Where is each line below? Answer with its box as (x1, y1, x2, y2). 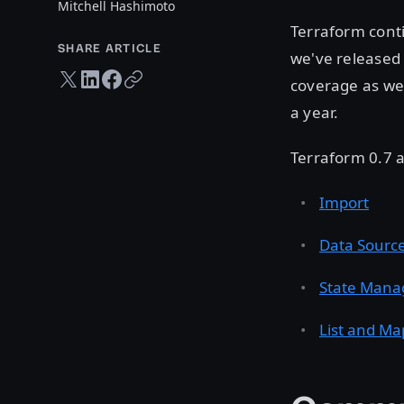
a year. (290, 102, 339, 124)
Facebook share (100, 68, 184, 82)
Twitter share (57, 68, 124, 82)
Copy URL (122, 68, 175, 82)
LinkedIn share (78, 68, 155, 82)
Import (319, 192, 369, 214)
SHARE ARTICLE (58, 41, 161, 57)
